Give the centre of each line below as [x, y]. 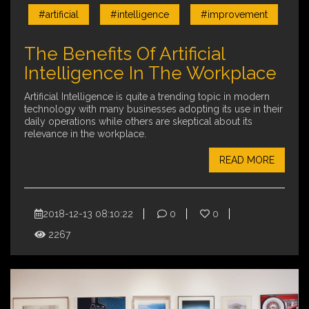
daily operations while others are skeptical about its [138, 121]
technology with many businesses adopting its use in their [153, 109]
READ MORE [247, 160]
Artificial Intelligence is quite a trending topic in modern [147, 96]
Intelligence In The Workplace [150, 73]
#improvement [234, 14]
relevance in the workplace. [85, 133]
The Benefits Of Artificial [124, 53]
